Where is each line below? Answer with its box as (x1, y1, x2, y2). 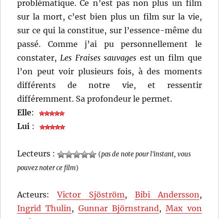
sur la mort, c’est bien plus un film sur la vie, (17, 12, 202, 22)
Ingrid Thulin (17, 203, 72, 214)
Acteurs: (17, 190, 58, 200)
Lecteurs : (17, 149, 58, 159)
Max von (165, 203, 202, 214)
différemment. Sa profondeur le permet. (17, 94, 173, 104)
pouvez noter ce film (17, 164, 76, 172)
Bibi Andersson (134, 190, 199, 200)
